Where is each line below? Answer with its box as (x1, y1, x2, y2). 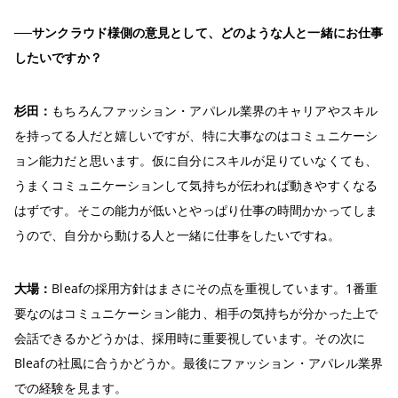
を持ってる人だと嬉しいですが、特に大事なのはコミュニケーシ (14, 127, 378, 145)
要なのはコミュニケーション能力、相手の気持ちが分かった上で (14, 305, 378, 322)
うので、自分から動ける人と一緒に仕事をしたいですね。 (14, 227, 340, 244)
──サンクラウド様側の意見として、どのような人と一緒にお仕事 (14, 24, 384, 42)
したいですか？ (14, 49, 102, 67)
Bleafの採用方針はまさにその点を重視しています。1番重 (52, 280, 378, 298)
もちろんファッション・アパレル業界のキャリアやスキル (52, 102, 378, 120)
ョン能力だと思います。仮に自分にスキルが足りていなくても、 (14, 152, 378, 170)
